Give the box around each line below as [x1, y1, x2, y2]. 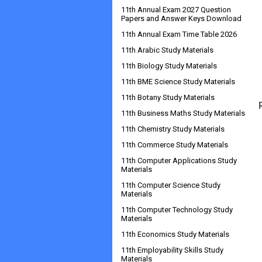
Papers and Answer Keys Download [121, 14, 242, 23]
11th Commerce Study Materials [121, 140, 228, 149]
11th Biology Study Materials [121, 61, 217, 70]
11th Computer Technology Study [121, 205, 233, 214]
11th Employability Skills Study [121, 246, 223, 254]
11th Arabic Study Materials [121, 46, 213, 54]
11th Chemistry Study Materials [121, 125, 225, 133]
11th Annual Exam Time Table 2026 [121, 30, 237, 39]
